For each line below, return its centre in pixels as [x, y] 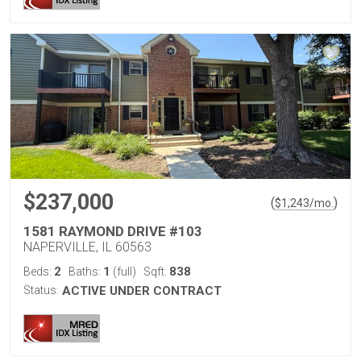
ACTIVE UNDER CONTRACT [142, 291]
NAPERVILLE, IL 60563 [87, 247]
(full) [123, 272]
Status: [41, 290]
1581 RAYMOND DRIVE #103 [113, 231]
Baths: [86, 272]
